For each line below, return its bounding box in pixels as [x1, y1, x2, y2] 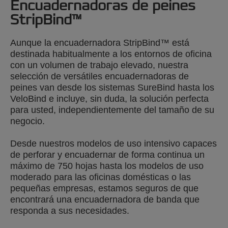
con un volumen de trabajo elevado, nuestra [10, 60, 188, 70]
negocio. [10, 116, 45, 126]
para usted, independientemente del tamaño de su [10, 104, 214, 115]
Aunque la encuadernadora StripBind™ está [10, 37, 189, 48]
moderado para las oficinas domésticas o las [10, 172, 191, 182]
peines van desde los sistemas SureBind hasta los [10, 82, 214, 93]
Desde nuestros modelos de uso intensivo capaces [10, 138, 217, 149]
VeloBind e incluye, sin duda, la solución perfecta [10, 93, 209, 104]
